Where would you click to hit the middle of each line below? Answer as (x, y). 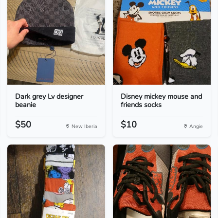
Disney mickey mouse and (161, 96)
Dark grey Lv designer (49, 96)
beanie (25, 105)
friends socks (141, 105)
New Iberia (83, 126)
